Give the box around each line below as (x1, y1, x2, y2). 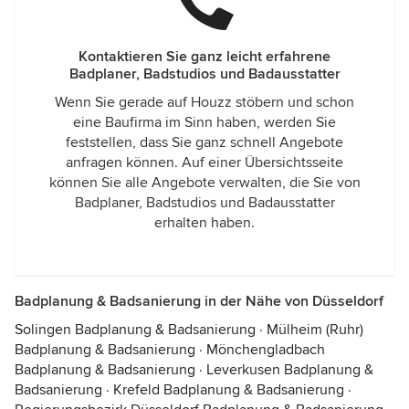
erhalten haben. (154, 214, 255, 232)
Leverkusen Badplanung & (206, 361, 373, 379)
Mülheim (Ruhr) (267, 320, 363, 339)
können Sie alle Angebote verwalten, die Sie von (48, 173, 361, 192)
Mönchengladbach (206, 341, 325, 359)
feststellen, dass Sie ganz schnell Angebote (66, 133, 343, 152)
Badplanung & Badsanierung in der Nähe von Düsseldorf (15, 292, 383, 310)
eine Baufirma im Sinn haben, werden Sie (73, 113, 336, 131)
